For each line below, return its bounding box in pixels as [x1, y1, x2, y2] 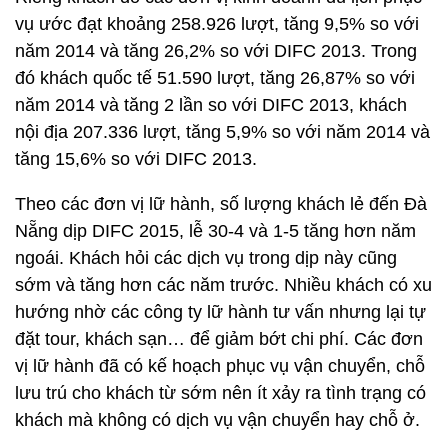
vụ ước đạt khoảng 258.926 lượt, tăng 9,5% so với [15, 14, 419, 34]
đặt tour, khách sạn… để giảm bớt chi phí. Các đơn [15, 329, 423, 349]
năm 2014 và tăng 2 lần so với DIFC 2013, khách [15, 95, 407, 115]
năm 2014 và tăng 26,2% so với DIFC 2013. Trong [15, 41, 417, 61]
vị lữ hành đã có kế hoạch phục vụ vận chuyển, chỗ [15, 356, 425, 376]
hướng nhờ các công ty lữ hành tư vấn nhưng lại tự [15, 302, 426, 322]
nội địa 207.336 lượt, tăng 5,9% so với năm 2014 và [15, 122, 430, 142]
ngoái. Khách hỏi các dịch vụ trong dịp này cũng [15, 248, 397, 268]
